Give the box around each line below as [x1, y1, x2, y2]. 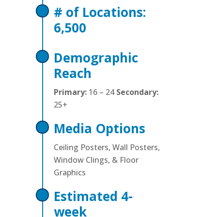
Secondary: [116, 86, 158, 97]
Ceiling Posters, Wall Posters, [53, 141, 160, 153]
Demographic [53, 48, 138, 66]
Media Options [53, 119, 145, 137]
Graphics [53, 167, 86, 178]
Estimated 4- [53, 187, 133, 205]
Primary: [53, 86, 87, 97]
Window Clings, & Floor [53, 154, 139, 165]
